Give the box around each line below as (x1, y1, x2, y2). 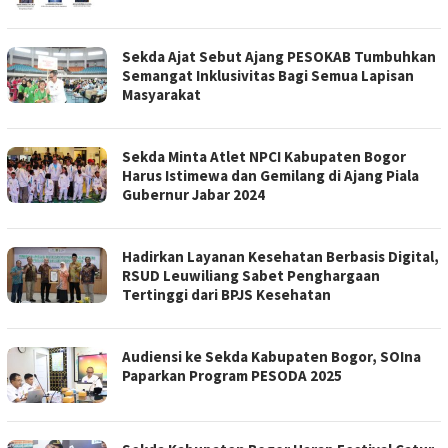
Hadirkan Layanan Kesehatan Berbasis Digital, (122, 247, 439, 267)
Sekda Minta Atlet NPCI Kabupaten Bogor (122, 147, 406, 167)
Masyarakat (122, 85, 201, 105)
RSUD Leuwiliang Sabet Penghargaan (122, 266, 380, 286)
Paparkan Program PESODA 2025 (122, 366, 342, 386)
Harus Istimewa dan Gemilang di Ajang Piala (122, 166, 419, 186)
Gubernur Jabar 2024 (122, 185, 265, 205)
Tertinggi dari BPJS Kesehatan (122, 285, 331, 305)
